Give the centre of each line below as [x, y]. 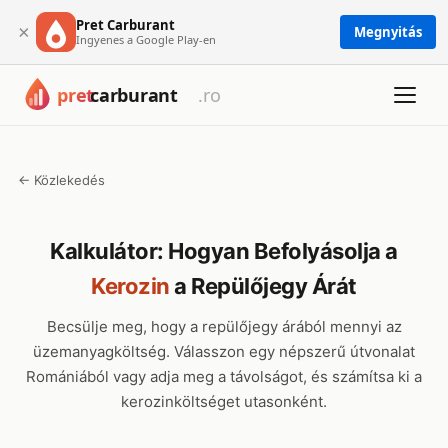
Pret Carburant [125, 24]
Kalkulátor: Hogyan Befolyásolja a [224, 251]
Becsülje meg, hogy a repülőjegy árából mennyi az [224, 326]
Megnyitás [388, 32]
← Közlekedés [61, 180]
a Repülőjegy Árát [263, 286]
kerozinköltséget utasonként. [224, 401]
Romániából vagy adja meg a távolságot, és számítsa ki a [224, 376]
